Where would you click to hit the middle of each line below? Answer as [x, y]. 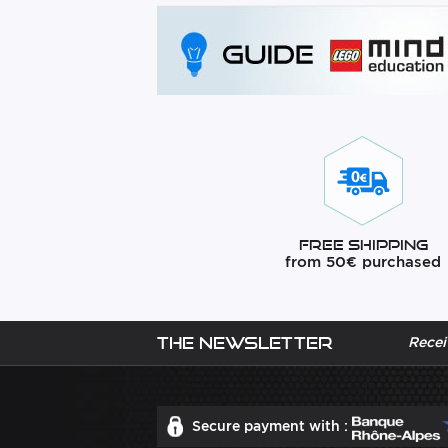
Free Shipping [363, 245]
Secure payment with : [272, 426]
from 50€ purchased [363, 262]
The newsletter [245, 343]
